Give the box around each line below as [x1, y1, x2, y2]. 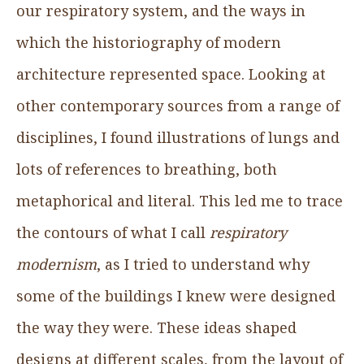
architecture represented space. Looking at [16, 63, 326, 84]
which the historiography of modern [16, 32, 281, 52]
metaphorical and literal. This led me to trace [16, 190, 343, 210]
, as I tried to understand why [97, 253, 310, 274]
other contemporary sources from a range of [16, 95, 340, 115]
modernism [16, 253, 97, 274]
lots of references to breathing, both [16, 158, 277, 179]
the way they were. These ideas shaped [16, 317, 297, 337]
